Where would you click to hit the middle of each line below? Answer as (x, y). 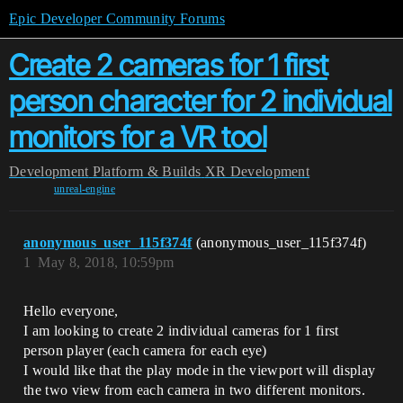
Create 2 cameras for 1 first (168, 65)
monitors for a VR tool (138, 137)
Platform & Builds (147, 171)
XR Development (257, 171)
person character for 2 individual (201, 101)
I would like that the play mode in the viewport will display (200, 370)
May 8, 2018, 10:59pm (106, 262)
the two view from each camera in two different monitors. (194, 390)
